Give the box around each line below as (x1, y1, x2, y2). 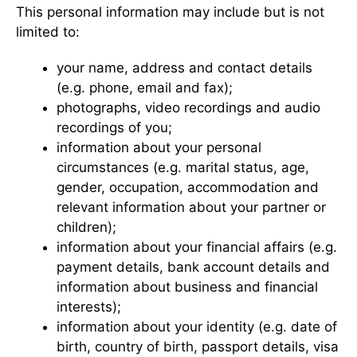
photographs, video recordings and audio (57, 99, 320, 116)
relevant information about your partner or (57, 198, 326, 215)
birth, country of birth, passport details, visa (57, 338, 339, 355)
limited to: (16, 23, 80, 40)
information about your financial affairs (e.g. (57, 238, 337, 255)
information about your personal (57, 139, 261, 155)
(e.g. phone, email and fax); (57, 79, 233, 96)
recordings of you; (57, 119, 172, 135)
